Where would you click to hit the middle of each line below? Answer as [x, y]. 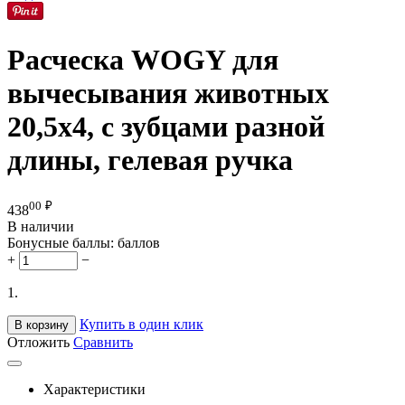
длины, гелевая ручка [150, 160]
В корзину [42, 325]
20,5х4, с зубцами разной [166, 126]
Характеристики [94, 389]
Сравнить [103, 342]
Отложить [38, 342]
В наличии [41, 226]
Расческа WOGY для [143, 59]
